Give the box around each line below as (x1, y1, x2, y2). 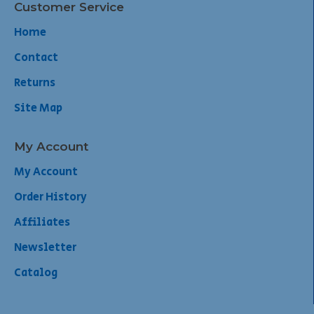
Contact (14, 50, 58, 67)
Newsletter (14, 240, 76, 257)
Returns (14, 75, 55, 92)
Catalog (14, 265, 57, 282)
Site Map (14, 100, 62, 117)
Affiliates (14, 214, 70, 231)
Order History (14, 189, 87, 206)
